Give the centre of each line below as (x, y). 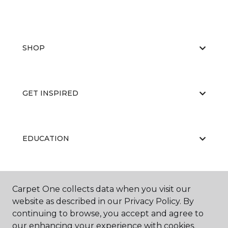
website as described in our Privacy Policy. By (103, 201)
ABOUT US (42, 184)
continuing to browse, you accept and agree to (108, 213)
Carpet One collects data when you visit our (102, 189)
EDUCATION (46, 139)
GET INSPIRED (50, 93)
